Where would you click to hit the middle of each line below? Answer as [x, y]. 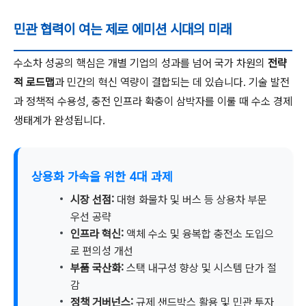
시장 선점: [92, 200]
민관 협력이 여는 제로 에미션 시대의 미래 [123, 29]
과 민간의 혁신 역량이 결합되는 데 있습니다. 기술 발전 [172, 82]
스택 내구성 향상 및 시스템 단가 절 [200, 268]
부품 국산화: [97, 268]
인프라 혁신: [97, 234]
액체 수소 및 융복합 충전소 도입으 [199, 234]
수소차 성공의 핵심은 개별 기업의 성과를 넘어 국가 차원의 [141, 63]
